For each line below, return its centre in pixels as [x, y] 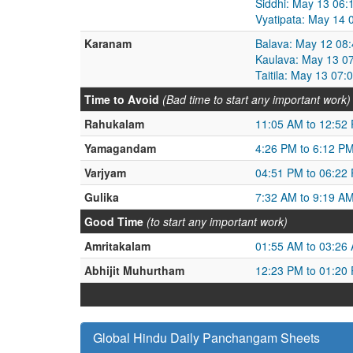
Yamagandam [120, 148]
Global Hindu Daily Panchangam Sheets [206, 338]
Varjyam [105, 173]
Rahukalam [114, 124]
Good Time [114, 221]
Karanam [108, 43]
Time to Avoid [122, 99]
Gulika [102, 197]
